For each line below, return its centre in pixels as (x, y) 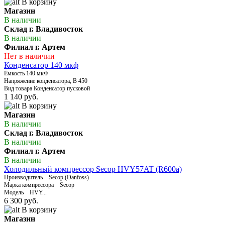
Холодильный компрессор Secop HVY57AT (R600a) (93, 169)
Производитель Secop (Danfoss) (46, 178)
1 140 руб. (21, 97)
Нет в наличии (29, 56)
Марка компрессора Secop (39, 185)
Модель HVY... (25, 193)
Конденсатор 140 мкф (41, 65)
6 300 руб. (21, 201)
